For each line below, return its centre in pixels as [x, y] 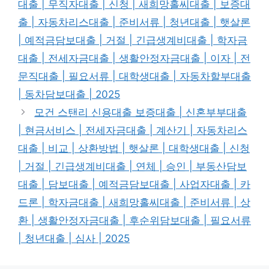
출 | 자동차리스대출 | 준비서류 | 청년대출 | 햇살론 [134, 22]
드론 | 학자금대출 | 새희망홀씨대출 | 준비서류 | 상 [134, 202]
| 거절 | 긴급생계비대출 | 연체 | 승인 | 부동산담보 [132, 166]
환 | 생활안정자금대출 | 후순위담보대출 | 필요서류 [134, 220]
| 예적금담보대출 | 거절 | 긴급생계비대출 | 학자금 [133, 40]
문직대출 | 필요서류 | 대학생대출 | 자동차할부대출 [134, 76]
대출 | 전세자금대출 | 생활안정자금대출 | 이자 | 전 [134, 58]
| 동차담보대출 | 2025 [69, 94]
